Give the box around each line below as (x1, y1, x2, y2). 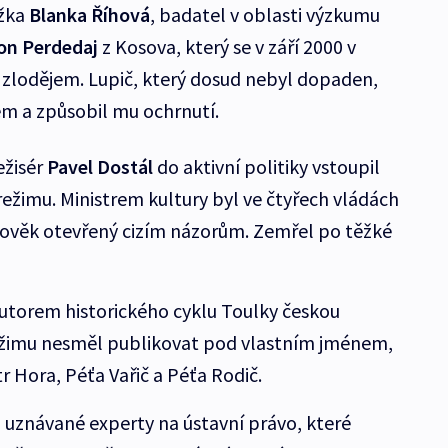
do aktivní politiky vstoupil (152, 154, 380, 180)
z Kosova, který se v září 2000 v (97, 34, 356, 60)
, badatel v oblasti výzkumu (149, 2, 380, 28)
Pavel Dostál (46, 154, 153, 180)
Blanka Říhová (28, 2, 150, 28)
